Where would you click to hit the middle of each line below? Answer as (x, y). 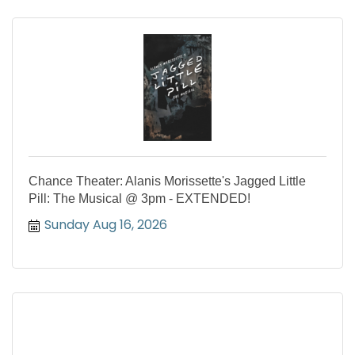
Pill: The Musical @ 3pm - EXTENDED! (139, 199)
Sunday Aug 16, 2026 (106, 225)
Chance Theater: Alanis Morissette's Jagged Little (167, 181)
